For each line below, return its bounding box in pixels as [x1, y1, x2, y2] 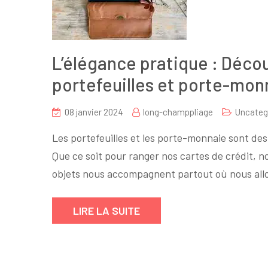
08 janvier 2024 [65, 106, 123, 117]
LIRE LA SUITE [73, 204, 140, 217]
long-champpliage [143, 106, 213, 117]
